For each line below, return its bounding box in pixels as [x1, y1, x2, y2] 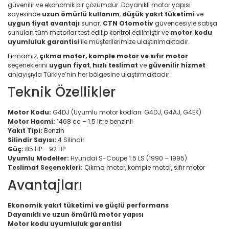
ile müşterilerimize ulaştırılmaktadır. [79, 37, 190, 46]
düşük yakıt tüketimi [122, 10, 195, 18]
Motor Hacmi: [8, 117, 55, 126]
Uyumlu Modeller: [8, 154, 69, 163]
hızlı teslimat [93, 61, 138, 70]
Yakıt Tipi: [8, 126, 42, 135]
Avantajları [8, 176, 82, 194]
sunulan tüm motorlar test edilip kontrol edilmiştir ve [8, 28, 170, 37]
